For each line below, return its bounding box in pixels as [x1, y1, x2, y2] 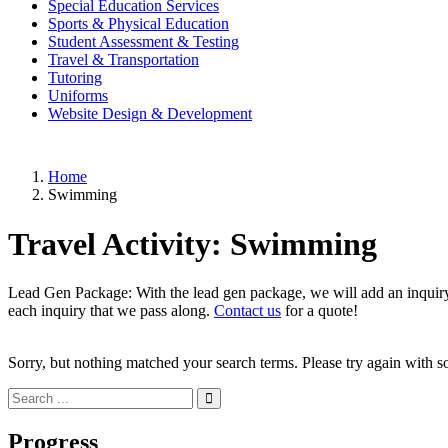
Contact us [214, 302, 281, 320]
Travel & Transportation [48, 51, 199, 69]
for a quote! [281, 302, 358, 320]
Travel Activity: [8, 225, 230, 262]
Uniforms [48, 87, 108, 105]
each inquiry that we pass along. [8, 302, 214, 320]
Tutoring [48, 69, 102, 87]
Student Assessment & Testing [48, 33, 239, 51]
